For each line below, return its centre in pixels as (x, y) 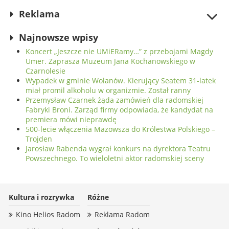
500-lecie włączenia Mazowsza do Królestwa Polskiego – (120, 129)
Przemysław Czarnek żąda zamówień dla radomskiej (114, 100)
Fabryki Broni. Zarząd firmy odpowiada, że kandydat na (119, 110)
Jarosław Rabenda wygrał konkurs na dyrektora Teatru (118, 149)
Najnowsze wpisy (59, 38)
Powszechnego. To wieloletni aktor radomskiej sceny (115, 158)
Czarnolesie (45, 71)
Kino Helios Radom (48, 215)
